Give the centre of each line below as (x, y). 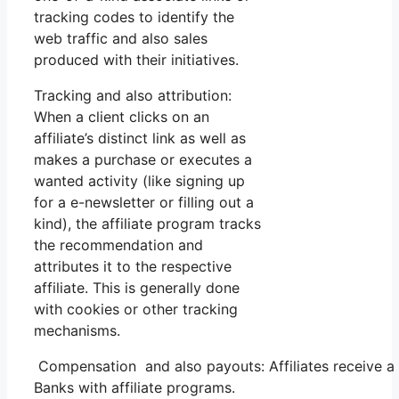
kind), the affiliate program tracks (147, 223)
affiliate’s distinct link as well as (140, 138)
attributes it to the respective (133, 266)
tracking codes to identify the (134, 16)
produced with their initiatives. (136, 59)
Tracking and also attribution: (133, 95)
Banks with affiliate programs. (137, 387)
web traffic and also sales (121, 38)
